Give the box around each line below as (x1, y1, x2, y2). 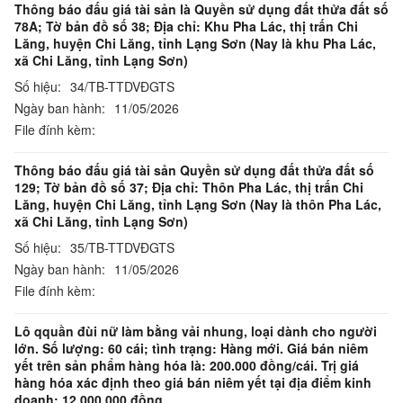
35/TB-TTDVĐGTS (70, 238, 175, 256)
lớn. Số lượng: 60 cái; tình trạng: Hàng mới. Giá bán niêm (14, 339, 368, 357)
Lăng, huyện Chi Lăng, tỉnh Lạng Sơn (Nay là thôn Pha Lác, (14, 195, 381, 213)
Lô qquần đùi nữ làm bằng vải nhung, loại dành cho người (14, 322, 377, 340)
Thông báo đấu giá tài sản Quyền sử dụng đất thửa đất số (14, 161, 374, 179)
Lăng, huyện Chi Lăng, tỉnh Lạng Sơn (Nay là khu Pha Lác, (14, 34, 376, 52)
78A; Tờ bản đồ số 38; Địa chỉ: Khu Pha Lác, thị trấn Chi (14, 17, 358, 35)
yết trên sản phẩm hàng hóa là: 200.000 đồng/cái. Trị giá (14, 356, 359, 374)
